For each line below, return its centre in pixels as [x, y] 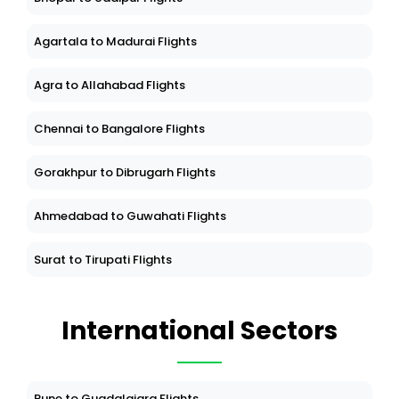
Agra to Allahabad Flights [110, 85]
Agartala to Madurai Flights [115, 42]
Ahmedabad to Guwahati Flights [130, 216]
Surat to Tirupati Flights [103, 260]
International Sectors [199, 331]
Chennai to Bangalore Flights [119, 129]
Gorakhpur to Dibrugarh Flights [125, 173]
